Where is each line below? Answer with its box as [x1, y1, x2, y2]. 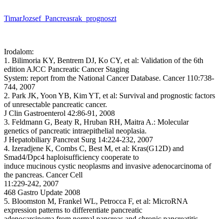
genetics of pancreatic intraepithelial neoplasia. [4, 127, 147, 135]
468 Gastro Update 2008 [4, 188, 80, 197]
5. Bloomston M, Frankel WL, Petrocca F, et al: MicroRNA [4, 197, 188, 205]
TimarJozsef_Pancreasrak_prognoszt [4, 14, 116, 22]
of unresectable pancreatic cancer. [4, 100, 107, 109]
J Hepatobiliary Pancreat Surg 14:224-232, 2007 [4, 135, 153, 144]
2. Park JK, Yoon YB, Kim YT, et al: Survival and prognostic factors [4, 91, 215, 100]
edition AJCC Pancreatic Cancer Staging [4, 65, 129, 73]
